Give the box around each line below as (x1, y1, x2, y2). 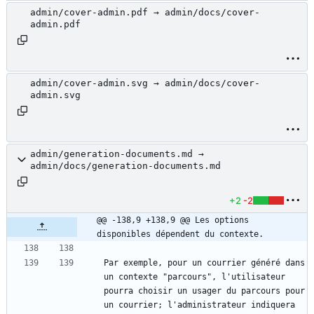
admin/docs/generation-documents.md (30, 161, 221, 172)
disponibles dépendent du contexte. (97, 229, 264, 240)
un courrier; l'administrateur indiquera (104, 300, 295, 310)
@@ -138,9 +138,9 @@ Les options (97, 215, 249, 226)
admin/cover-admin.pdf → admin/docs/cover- (30, 7, 260, 18)
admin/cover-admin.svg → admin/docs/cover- (30, 78, 260, 89)
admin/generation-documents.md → (30, 149, 204, 160)
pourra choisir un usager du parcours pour (104, 286, 305, 296)
